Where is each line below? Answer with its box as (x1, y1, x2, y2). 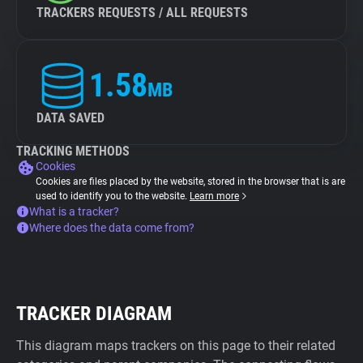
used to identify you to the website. (36, 190, 190, 202)
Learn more (190, 190, 239, 202)
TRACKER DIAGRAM (16, 302, 172, 325)
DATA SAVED (36, 110, 105, 126)
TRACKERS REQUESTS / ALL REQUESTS (36, 5, 248, 20)
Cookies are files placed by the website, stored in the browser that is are (36, 176, 345, 187)
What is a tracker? (29, 205, 119, 218)
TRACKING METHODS (16, 143, 130, 159)
